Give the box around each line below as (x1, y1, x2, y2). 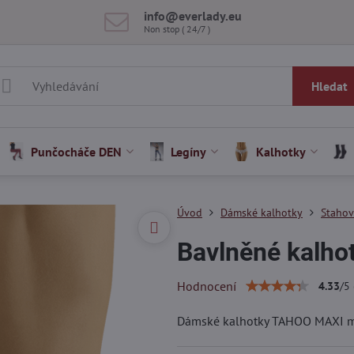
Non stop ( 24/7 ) (144, 22, 211, 35)
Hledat (311, 78, 348, 94)
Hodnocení (176, 278, 236, 294)
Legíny (171, 144, 207, 160)
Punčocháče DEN (31, 144, 122, 160)
